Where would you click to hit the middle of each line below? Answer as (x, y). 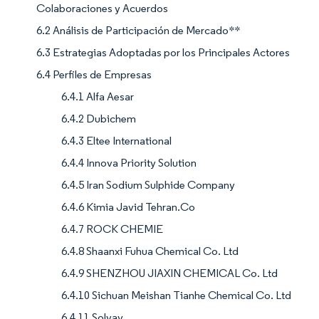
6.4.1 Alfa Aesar (98, 97)
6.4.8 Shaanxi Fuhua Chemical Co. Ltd (150, 251)
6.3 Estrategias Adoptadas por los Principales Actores (163, 53)
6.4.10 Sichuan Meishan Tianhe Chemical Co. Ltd (176, 296)
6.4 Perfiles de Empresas (94, 75)
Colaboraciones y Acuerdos (102, 9)
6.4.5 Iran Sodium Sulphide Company (148, 185)
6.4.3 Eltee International (116, 141)
